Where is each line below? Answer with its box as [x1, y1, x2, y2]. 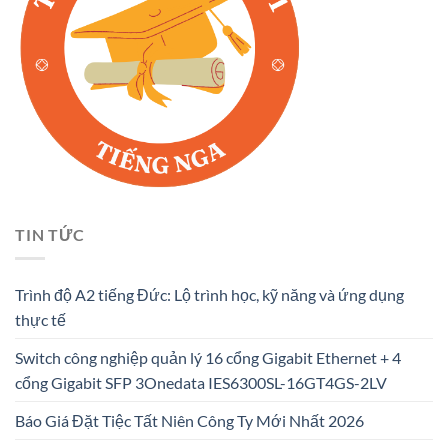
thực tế [15, 310, 66, 330]
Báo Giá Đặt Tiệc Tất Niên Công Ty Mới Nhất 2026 [15, 411, 364, 431]
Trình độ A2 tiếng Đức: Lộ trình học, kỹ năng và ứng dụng [15, 285, 404, 305]
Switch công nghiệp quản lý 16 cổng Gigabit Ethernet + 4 [15, 348, 401, 368]
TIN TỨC [15, 224, 85, 244]
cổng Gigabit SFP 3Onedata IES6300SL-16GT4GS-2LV [15, 373, 387, 393]
